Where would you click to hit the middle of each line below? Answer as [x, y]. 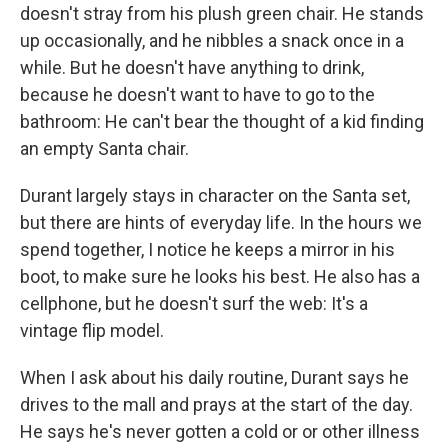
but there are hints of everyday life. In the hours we [221, 223]
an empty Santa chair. [104, 149]
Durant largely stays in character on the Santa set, [215, 196]
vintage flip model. [92, 331]
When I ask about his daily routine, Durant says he [214, 378]
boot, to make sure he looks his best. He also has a [220, 277]
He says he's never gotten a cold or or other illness [220, 432]
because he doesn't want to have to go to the [197, 95]
